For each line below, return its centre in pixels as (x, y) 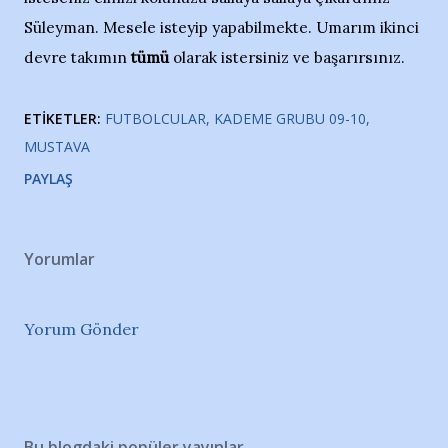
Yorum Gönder (81, 329)
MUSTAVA (57, 146)
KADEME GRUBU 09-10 (290, 118)
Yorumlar (59, 259)
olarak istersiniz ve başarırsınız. (287, 57)
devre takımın (77, 57)
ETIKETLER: (62, 118)
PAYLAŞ (48, 178)
